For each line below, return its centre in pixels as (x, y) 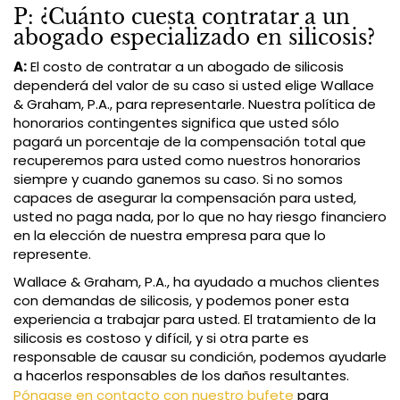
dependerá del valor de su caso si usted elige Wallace (194, 85)
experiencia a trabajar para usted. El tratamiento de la (195, 319)
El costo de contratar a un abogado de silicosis (185, 66)
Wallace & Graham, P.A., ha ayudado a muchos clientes (196, 281)
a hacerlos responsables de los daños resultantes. (181, 375)
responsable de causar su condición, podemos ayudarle (200, 356)
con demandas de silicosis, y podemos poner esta (181, 300)
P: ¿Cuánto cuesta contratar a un (182, 17)
